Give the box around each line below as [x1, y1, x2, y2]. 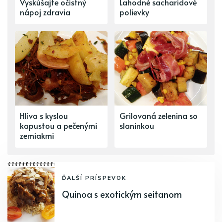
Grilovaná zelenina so [119, 110, 198, 121]
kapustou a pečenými [20, 120, 97, 131]
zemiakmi [20, 130, 54, 141]
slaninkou [119, 120, 154, 131]
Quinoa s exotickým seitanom [62, 188, 182, 201]
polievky [119, 6, 149, 18]
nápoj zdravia [20, 6, 70, 18]
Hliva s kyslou [20, 110, 68, 121]
